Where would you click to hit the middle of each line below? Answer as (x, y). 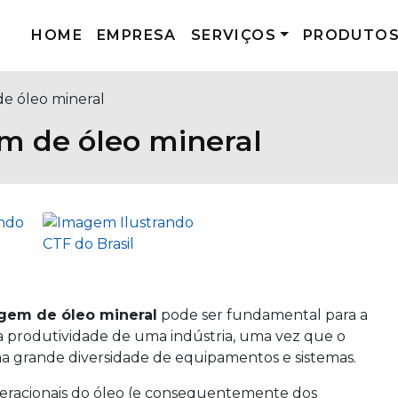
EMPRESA (137, 35)
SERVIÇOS (234, 35)
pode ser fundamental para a (263, 315)
